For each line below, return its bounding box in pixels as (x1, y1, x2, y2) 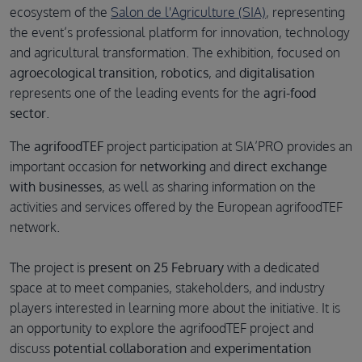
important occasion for (10, 158, 140, 175)
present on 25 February (88, 259, 224, 276)
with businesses (10, 178, 102, 195)
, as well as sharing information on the (102, 178, 316, 195)
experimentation (214, 339, 311, 356)
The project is (10, 259, 88, 276)
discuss (10, 339, 53, 356)
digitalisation (239, 64, 314, 81)
